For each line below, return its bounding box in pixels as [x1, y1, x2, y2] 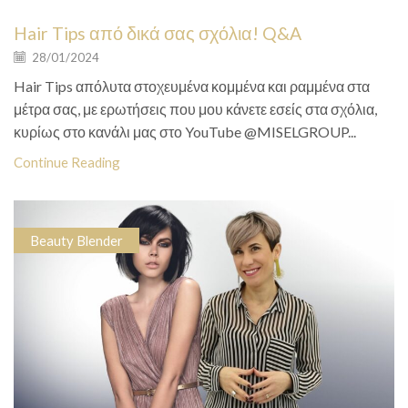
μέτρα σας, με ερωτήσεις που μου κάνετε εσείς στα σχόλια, [14, 99, 377, 117]
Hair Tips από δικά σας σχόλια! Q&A [14, 22, 301, 44]
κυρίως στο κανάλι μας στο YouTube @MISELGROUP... [14, 122, 356, 140]
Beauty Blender [29, 231, 123, 249]
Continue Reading [14, 153, 120, 170]
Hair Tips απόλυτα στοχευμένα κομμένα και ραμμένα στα [14, 76, 370, 95]
